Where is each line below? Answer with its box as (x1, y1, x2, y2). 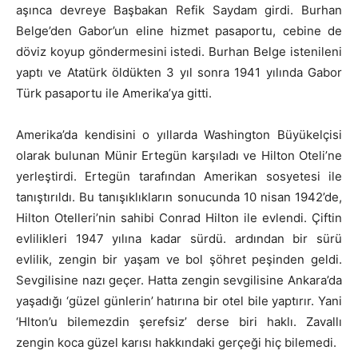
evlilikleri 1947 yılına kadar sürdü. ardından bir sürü (16, 230, 342, 246)
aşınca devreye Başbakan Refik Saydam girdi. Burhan (16, 2, 342, 18)
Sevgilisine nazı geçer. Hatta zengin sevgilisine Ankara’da (16, 272, 342, 288)
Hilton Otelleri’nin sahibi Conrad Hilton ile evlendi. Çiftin (16, 209, 342, 225)
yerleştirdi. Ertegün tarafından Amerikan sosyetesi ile (16, 168, 342, 184)
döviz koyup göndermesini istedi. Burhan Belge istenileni (16, 43, 342, 59)
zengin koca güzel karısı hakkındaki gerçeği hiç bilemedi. (16, 334, 336, 350)
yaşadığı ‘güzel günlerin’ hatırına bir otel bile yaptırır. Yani (16, 292, 342, 308)
